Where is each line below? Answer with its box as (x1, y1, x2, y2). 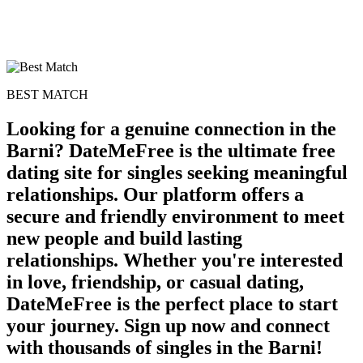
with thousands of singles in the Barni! (6, 336, 322, 358)
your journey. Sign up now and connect (6, 314, 330, 336)
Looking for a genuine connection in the (6, 117, 336, 139)
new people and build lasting (6, 227, 242, 249)
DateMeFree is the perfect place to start (6, 293, 338, 314)
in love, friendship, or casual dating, (6, 271, 304, 293)
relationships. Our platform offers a (6, 183, 304, 205)
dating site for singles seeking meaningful (6, 161, 348, 183)
